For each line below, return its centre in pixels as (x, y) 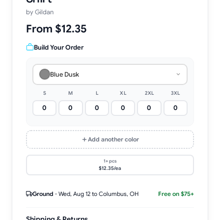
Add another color (113, 139)
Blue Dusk (64, 74)
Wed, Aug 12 (74, 193)
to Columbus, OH (114, 193)
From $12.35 (56, 28)
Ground (43, 193)
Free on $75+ (176, 193)
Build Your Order (59, 47)
